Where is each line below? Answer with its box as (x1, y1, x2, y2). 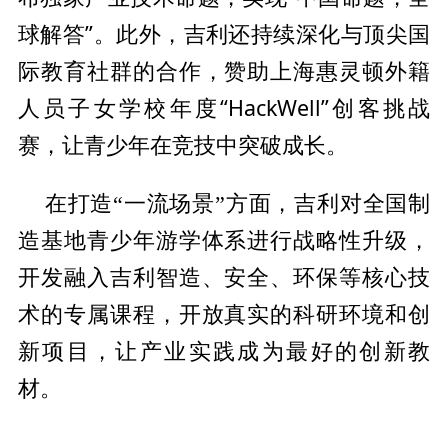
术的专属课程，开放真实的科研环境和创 (17, 299, 431, 329)
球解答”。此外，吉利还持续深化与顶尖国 (17, 18, 431, 48)
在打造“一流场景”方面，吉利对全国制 (44, 192, 431, 217)
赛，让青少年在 (17, 129, 172, 159)
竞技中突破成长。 (171, 129, 348, 159)
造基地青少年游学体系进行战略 (17, 229, 340, 254)
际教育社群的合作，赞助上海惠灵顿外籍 (17, 55, 431, 85)
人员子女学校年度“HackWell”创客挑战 (17, 92, 431, 122)
